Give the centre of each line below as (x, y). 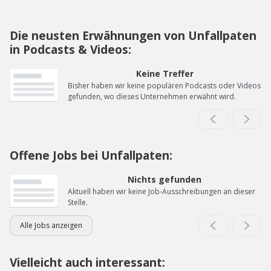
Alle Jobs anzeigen (51, 225)
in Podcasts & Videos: (70, 49)
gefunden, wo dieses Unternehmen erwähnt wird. (152, 96)
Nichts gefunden (165, 179)
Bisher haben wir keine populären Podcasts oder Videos (164, 86)
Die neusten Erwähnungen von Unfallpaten (133, 35)
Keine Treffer (165, 73)
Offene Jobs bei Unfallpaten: (91, 155)
